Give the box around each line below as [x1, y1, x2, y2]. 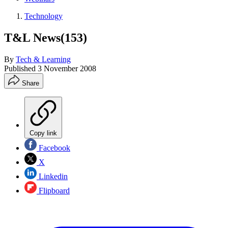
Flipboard [37, 186, 70, 195]
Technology [24, 12, 63, 20]
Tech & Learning [16, 54, 71, 64]
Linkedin [37, 172, 68, 181]
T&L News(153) [4, 31, 87, 44]
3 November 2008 [38, 64, 96, 73]
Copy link [30, 129, 57, 137]
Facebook [37, 143, 70, 152]
